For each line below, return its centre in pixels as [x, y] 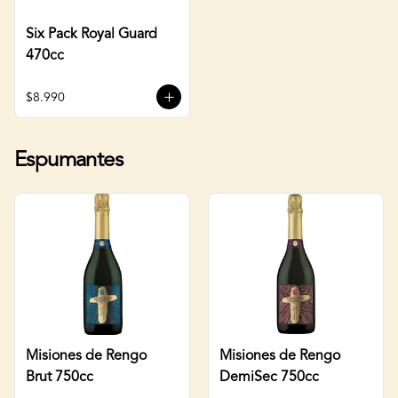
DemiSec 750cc [269, 377]
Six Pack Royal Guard [92, 34]
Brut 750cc [60, 377]
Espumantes [68, 161]
